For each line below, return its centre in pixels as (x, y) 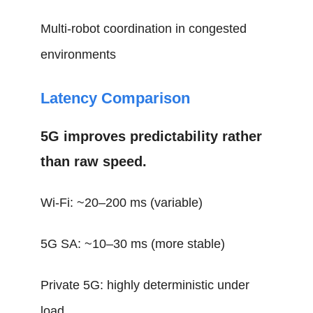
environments (79, 54)
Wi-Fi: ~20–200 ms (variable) (122, 203)
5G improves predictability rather (152, 136)
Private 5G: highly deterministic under (145, 285)
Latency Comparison (116, 98)
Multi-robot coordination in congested (144, 29)
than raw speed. (94, 161)
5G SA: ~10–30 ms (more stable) (133, 244)
